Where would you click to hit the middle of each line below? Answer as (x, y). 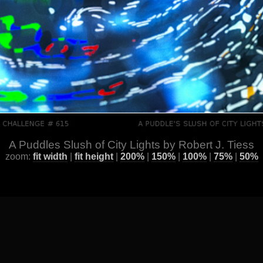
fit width (50, 156)
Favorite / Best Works (202, 232)
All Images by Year (77, 232)
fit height (94, 156)
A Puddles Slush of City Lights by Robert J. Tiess (131, 145)
